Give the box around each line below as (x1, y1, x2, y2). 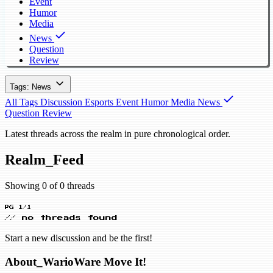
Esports (85, 97, 113, 108)
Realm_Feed (5, 151, 83, 168)
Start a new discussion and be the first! (5, 232, 152, 243)
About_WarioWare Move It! (5, 255, 146, 268)
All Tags (5, 97, 38, 108)
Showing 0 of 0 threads (5, 180, 94, 191)
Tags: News (10, 82, 51, 92)
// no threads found (5, 214, 118, 221)
